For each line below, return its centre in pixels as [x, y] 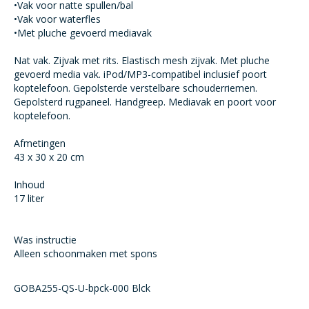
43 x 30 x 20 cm [49, 157]
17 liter [29, 198]
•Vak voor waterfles [57, 19]
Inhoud [29, 185]
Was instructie [45, 240]
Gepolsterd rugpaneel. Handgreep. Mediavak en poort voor [145, 102]
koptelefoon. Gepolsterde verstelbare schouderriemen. [136, 88]
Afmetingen [40, 143]
